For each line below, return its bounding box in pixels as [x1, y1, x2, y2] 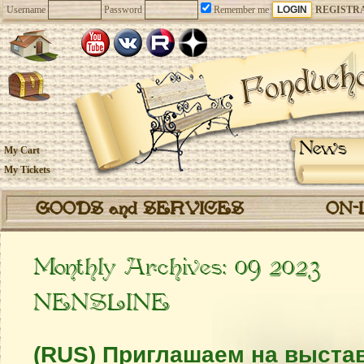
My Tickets [4, 164, 50, 175]
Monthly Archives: [33, 253, 235, 283]
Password [104, 4, 142, 15]
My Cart [4, 145, 40, 156]
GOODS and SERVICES [36, 199, 244, 220]
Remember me [211, 4, 269, 15]
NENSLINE [33, 289, 170, 318]
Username [6, 4, 45, 15]
